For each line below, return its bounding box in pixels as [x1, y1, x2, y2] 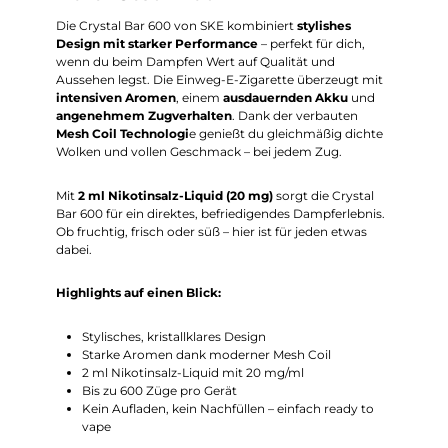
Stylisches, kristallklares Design [81, 328, 266, 344]
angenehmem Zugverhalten [56, 107, 232, 123]
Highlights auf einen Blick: [56, 285, 221, 301]
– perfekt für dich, [258, 35, 365, 51]
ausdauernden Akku [223, 89, 348, 105]
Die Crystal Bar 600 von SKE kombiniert [56, 17, 297, 33]
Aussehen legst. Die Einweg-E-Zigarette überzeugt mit [56, 71, 383, 87]
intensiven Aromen [56, 89, 176, 105]
